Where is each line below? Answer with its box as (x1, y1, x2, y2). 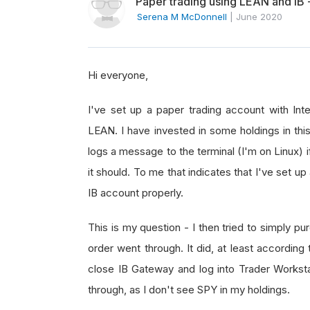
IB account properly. (88, 186, 183, 199)
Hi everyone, (88, 69, 148, 82)
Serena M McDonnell (137, 11, 227, 22)
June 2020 (236, 11, 282, 22)
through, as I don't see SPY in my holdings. (88, 283, 290, 296)
